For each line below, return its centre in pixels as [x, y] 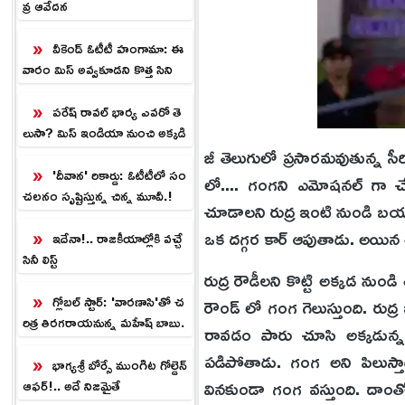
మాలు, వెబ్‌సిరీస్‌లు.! [69, 90]
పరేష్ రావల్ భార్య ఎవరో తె [116, 112]
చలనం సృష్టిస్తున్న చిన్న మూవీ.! [97, 196]
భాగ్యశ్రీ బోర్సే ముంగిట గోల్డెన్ [119, 365]
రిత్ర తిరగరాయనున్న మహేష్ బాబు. [103, 322]
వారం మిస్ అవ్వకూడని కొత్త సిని [97, 69]
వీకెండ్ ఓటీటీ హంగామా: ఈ [118, 48]
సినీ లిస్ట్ [42, 259]
